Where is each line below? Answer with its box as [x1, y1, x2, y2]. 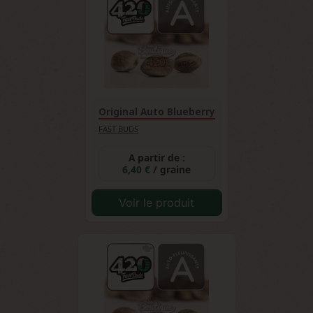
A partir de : [128, 151, 185, 164]
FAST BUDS [98, 124, 139, 134]
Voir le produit [119, 196, 194, 210]
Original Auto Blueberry [98, 105, 215, 118]
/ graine [153, 163, 191, 176]
